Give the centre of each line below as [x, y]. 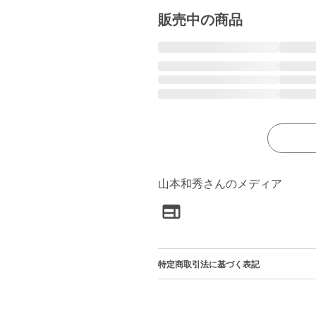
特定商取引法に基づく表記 [209, 265]
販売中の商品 [200, 20]
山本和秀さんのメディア [220, 184]
